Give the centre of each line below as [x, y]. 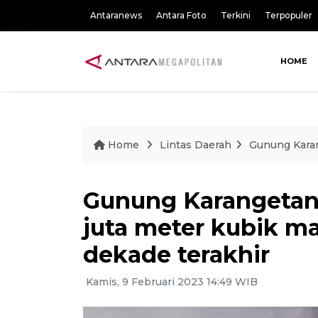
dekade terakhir [176, 254]
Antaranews [116, 15]
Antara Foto [181, 15]
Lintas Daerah [196, 145]
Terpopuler [289, 15]
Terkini [236, 15]
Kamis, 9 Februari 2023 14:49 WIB [170, 282]
